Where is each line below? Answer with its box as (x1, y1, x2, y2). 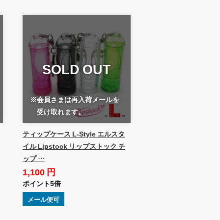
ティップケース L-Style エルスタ (22, 128, 125, 138)
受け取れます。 (36, 106, 85, 116)
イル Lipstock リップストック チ (22, 140, 125, 151)
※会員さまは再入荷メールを (29, 94, 119, 104)
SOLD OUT (42, 58, 111, 79)
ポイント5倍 (22, 178, 61, 188)
